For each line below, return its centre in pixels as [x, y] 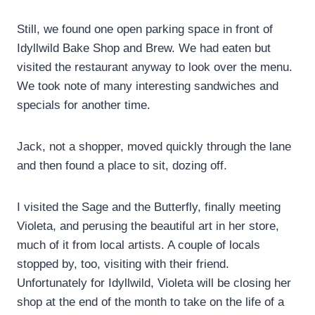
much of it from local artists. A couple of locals [139, 245]
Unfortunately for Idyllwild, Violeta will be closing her [154, 283]
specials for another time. [84, 105]
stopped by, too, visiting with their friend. [123, 264]
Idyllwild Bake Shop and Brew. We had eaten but [144, 49]
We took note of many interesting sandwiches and [148, 86]
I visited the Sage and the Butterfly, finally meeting [149, 207]
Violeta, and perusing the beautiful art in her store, [148, 226]
